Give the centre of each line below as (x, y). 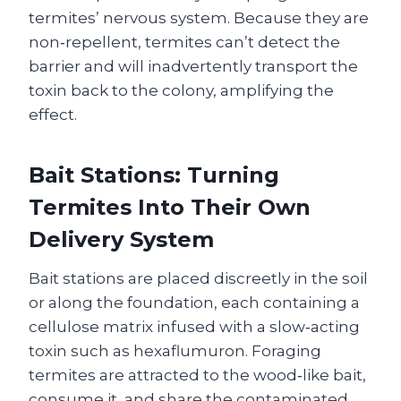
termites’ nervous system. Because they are (199, 18)
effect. (53, 115)
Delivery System (121, 239)
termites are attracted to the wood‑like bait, (197, 375)
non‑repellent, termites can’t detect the (184, 42)
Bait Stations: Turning (154, 175)
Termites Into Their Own (170, 207)
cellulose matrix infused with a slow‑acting (194, 327)
